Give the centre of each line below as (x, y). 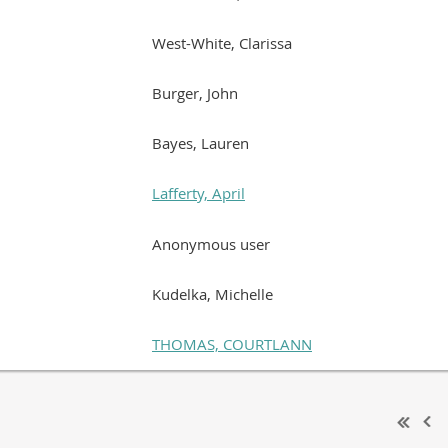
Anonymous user (211, 243)
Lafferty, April (198, 192)
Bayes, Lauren (200, 142)
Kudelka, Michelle (212, 293)
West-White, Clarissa (222, 42)
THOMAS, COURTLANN (232, 343)
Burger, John (195, 92)
